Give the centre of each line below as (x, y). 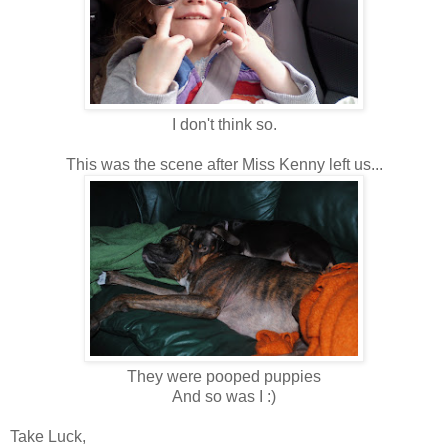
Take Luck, (48, 436)
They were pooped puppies (224, 376)
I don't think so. (224, 124)
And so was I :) (224, 396)
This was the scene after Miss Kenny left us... (224, 164)
